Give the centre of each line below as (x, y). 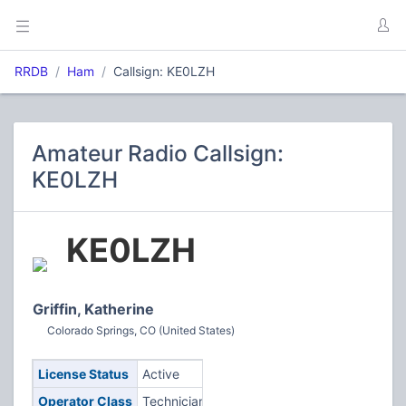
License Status (83, 374)
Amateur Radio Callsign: (158, 153)
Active (160, 374)
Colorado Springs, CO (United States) (141, 330)
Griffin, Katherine (93, 309)
